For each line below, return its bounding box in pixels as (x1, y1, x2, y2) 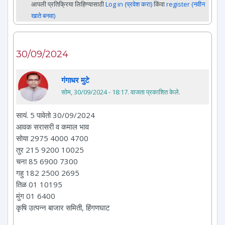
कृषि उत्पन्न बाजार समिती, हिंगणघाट (16, 202, 110, 212)
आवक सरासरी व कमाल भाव (16, 121, 89, 132)
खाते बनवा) (31, 11, 55, 20)
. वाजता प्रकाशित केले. (128, 87, 180, 96)
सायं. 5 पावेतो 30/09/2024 (16, 109, 95, 120)
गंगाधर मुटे (61, 74, 89, 85)
